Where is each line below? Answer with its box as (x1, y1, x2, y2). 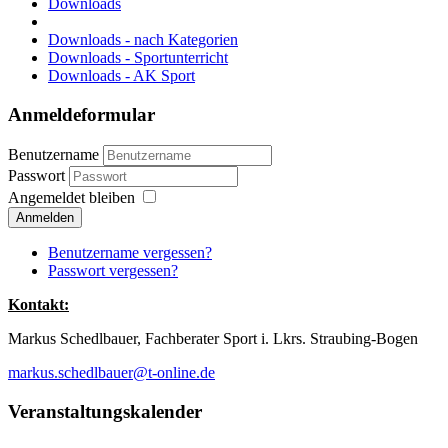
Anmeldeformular (8, 104, 155, 126)
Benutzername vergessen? (48, 243, 212, 261)
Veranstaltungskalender (8, 400, 202, 422)
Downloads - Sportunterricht (48, 49, 228, 67)
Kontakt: (8, 295, 69, 313)
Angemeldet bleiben (8, 188, 135, 206)
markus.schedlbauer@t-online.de (8, 363, 215, 381)
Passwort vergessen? (48, 261, 178, 279)
